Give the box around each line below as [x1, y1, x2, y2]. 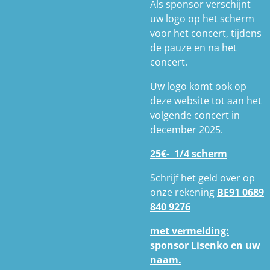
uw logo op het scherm [150, 12, 254, 25]
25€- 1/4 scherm [150, 147, 227, 160]
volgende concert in [150, 108, 240, 122]
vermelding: [172, 224, 229, 237]
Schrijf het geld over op [150, 171, 255, 184]
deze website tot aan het [150, 94, 262, 107]
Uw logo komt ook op [150, 80, 246, 93]
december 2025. [150, 123, 223, 136]
